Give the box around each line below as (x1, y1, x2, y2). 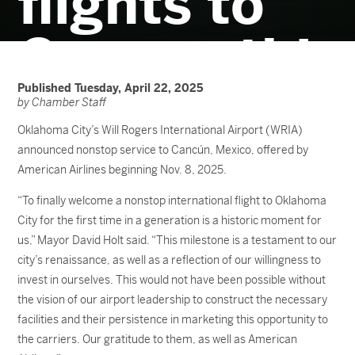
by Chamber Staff (17, 95, 107, 109)
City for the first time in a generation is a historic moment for (17, 213, 323, 227)
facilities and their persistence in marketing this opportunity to (17, 312, 329, 326)
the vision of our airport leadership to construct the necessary (17, 292, 328, 307)
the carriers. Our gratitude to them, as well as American (17, 332, 298, 346)
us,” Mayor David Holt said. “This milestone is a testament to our (17, 233, 338, 247)
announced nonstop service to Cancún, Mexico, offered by (17, 143, 309, 157)
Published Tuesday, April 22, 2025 (17, 81, 204, 95)
